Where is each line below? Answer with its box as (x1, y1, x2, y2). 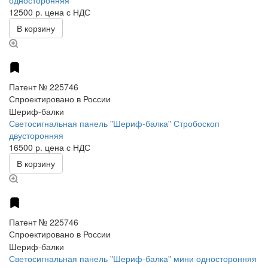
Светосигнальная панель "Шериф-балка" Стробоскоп (9, 117, 220, 130)
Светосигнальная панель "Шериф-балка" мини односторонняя (9, 252, 257, 265)
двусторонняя (9, 129, 63, 142)
